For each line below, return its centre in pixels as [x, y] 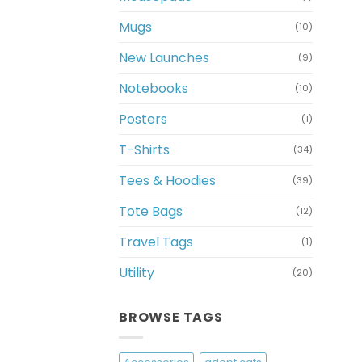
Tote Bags [151, 212]
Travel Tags [156, 242]
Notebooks [154, 89]
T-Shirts [144, 150]
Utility [137, 273]
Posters [143, 120]
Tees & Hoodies [167, 181]
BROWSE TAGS [171, 318]
